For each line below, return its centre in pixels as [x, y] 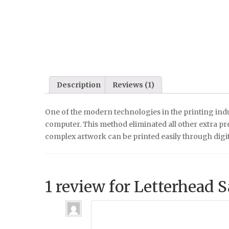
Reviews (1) [133, 85]
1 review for [89, 186]
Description [79, 85]
